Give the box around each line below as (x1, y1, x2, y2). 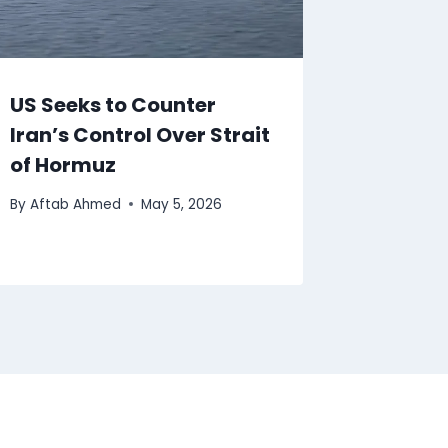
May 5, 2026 (140, 194, 222, 214)
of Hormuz (10, 151, 117, 180)
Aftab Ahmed (29, 194, 121, 214)
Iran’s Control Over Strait (10, 121, 271, 150)
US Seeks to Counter (10, 91, 217, 120)
